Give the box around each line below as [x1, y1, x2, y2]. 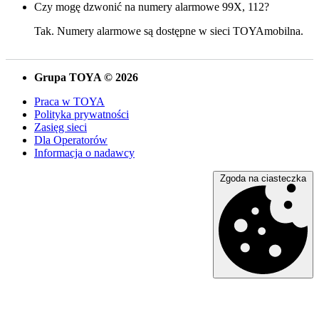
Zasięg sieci [34, 120, 87, 133]
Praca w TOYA [34, 95, 105, 108]
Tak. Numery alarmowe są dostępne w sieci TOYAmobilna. [34, 24, 303, 37]
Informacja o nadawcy [34, 146, 135, 159]
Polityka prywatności [34, 108, 129, 120]
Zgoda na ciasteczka [220, 172, 306, 184]
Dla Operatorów [34, 133, 108, 146]
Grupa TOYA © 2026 [34, 70, 138, 83]
